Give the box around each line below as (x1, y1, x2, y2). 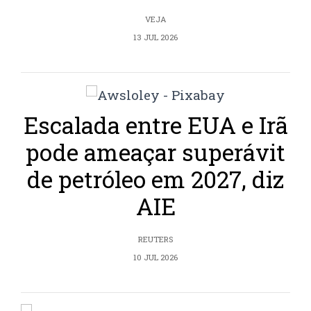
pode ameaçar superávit (26, 137, 285, 168)
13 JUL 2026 (133, 32, 178, 43)
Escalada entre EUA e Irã (23, 110, 288, 141)
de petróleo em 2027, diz (27, 164, 284, 195)
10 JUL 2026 (133, 252, 178, 263)
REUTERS (138, 234, 173, 245)
